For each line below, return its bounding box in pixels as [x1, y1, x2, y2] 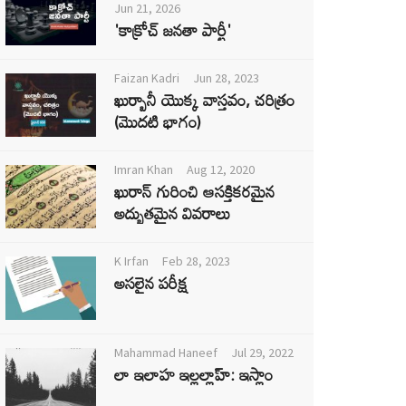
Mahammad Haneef [114, 344, 217, 361]
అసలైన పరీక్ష [114, 266, 188, 299]
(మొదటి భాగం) [114, 105, 201, 138]
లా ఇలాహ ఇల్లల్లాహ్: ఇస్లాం [114, 358, 273, 391]
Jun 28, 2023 [193, 70, 259, 86]
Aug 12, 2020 [187, 161, 255, 178]
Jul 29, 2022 [231, 344, 294, 361]
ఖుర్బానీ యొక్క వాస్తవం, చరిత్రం [114, 83, 295, 116]
